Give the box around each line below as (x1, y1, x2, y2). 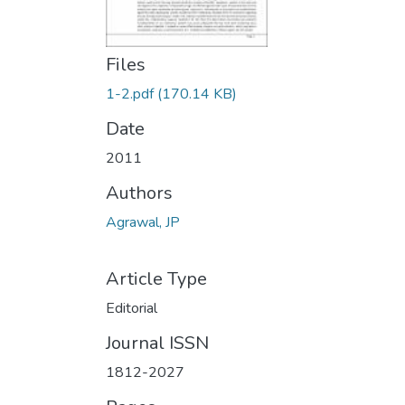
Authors (106, 181, 173, 205)
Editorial (106, 298, 157, 318)
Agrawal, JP (106, 212, 180, 232)
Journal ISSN (106, 331, 209, 355)
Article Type (106, 267, 207, 291)
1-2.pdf (106, 84, 154, 104)
